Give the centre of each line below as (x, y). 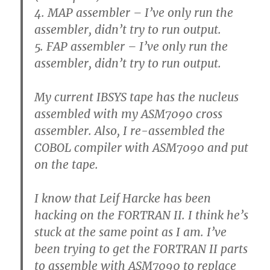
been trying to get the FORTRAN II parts (141, 249)
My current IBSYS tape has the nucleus (137, 97)
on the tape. (67, 164)
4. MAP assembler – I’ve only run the (134, 12)
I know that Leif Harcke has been (123, 198)
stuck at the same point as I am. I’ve (131, 232)
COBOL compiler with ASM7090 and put (142, 147)
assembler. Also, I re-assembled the (130, 130)
